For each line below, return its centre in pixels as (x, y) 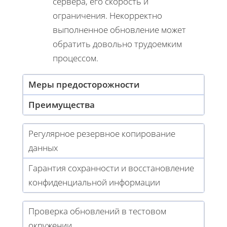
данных (43, 148)
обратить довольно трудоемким (117, 44)
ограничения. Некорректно (107, 16)
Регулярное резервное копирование (102, 134)
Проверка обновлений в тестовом (97, 211)
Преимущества (62, 105)
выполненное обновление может (119, 30)
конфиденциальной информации (94, 182)
